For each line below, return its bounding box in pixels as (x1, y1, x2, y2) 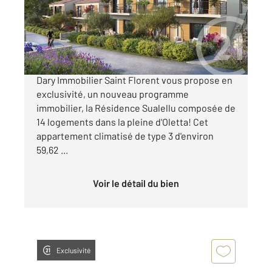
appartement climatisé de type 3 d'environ (36, 129, 214, 141)
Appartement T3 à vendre (44, 2, 172, 17)
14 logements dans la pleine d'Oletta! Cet (36, 115, 208, 127)
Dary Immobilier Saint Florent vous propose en (36, 73, 233, 86)
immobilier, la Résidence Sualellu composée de (36, 101, 236, 114)
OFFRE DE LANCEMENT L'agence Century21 (36, 59, 222, 72)
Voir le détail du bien (98, 177, 179, 189)
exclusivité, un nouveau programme (36, 87, 189, 100)
